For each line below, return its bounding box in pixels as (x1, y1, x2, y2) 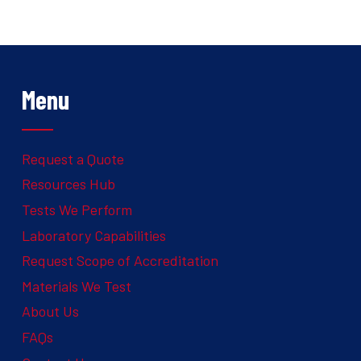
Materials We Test (22, 276, 131, 295)
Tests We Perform (22, 200, 132, 218)
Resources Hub (22, 175, 115, 193)
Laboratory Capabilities (22, 226, 166, 244)
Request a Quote (22, 149, 124, 168)
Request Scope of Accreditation (22, 251, 218, 270)
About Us (22, 302, 79, 321)
